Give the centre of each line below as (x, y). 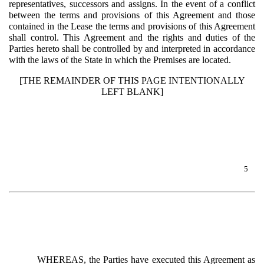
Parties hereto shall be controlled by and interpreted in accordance (132, 48)
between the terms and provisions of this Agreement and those (132, 15)
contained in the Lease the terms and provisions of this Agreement (132, 26)
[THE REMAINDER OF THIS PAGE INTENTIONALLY (132, 80)
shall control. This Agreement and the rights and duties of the (132, 37)
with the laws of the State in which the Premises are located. (120, 60)
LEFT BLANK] (132, 91)
